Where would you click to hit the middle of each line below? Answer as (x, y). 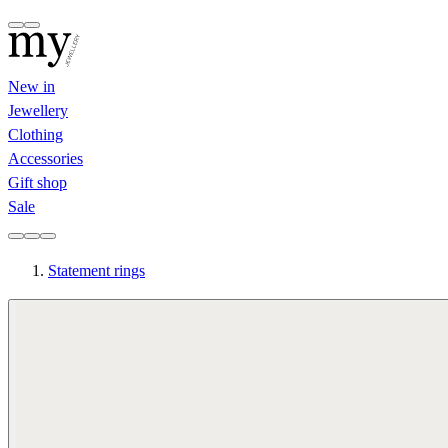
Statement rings (96, 270)
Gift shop (37, 182)
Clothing (35, 134)
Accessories (45, 158)
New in (31, 86)
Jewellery (38, 110)
